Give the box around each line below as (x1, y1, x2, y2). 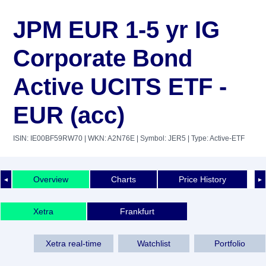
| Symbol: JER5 (135, 134, 186, 142)
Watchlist (137, 238, 170, 248)
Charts (111, 174, 136, 184)
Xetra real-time (46, 238, 102, 248)
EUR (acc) (13, 102, 125, 128)
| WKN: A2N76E (83, 134, 135, 142)
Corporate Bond (13, 45, 192, 71)
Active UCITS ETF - (13, 74, 227, 100)
